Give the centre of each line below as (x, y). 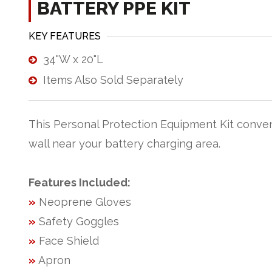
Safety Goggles (77, 222)
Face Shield (67, 241)
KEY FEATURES (65, 36)
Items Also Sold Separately (113, 80)
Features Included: (80, 183)
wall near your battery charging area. (124, 144)
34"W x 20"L (73, 59)
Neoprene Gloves (83, 202)
